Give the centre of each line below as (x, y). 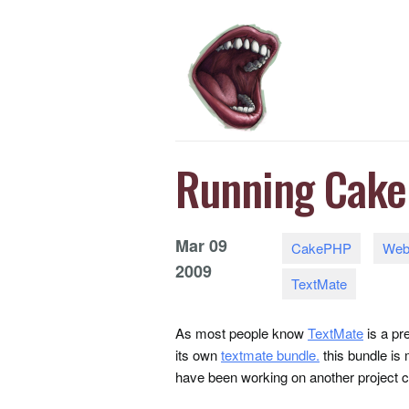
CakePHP (322, 248)
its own (198, 355)
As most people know (241, 333)
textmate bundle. (270, 355)
